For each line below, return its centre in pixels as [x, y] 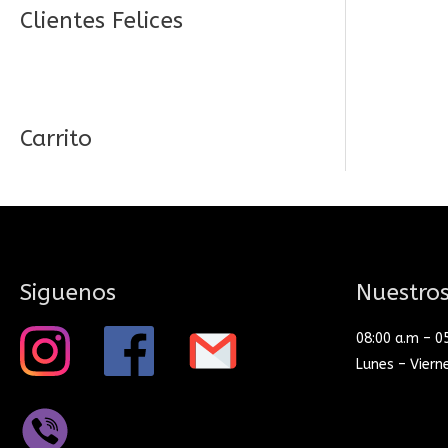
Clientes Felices [101, 21]
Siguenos [68, 293]
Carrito [56, 138]
